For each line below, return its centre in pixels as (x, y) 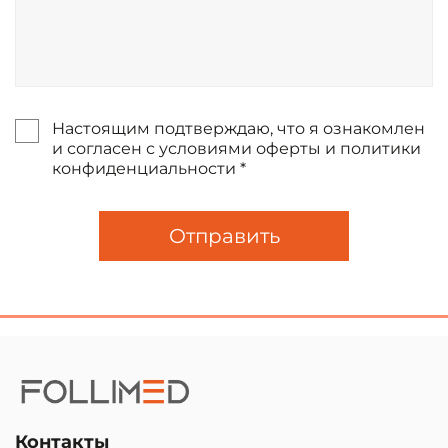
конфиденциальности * (148, 168)
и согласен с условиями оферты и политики (236, 148)
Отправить (224, 235)
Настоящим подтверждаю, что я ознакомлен (238, 128)
